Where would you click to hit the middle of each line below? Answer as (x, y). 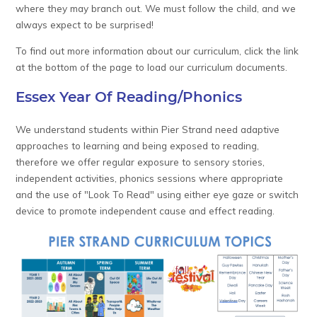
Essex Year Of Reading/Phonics (129, 98)
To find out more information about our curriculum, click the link (157, 51)
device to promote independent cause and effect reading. (147, 210)
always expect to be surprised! (85, 25)
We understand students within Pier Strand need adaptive (148, 129)
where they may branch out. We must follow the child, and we (156, 8)
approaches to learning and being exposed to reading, (138, 145)
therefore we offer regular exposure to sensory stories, (140, 161)
